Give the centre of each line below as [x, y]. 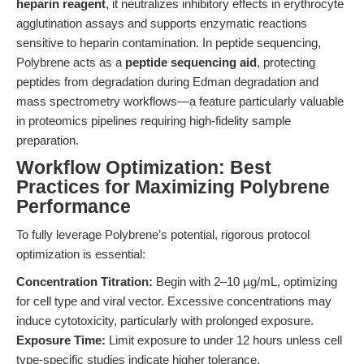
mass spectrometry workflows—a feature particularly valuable [180, 101]
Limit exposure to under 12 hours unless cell [224, 340]
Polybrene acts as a [71, 62]
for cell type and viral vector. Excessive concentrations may [174, 301]
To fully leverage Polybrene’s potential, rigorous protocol [163, 234]
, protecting [286, 62]
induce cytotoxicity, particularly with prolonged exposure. [165, 321]
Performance [74, 207]
